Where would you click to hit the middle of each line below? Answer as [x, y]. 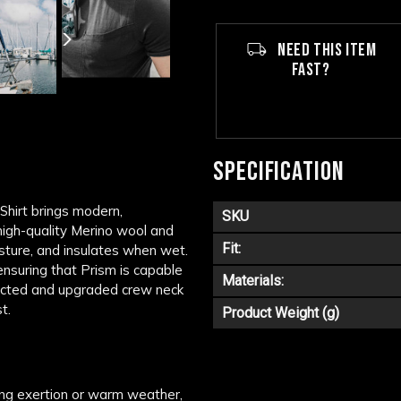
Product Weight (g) [281, 312]
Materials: [253, 280]
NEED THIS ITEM [325, 50]
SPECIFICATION [279, 171]
